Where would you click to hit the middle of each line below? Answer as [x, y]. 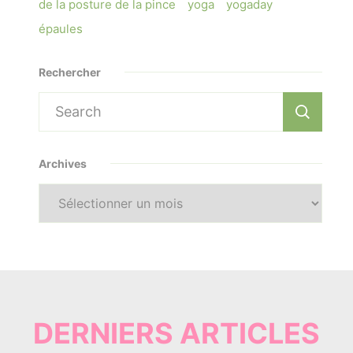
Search [61, 104]
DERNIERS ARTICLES [176, 333]
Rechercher [70, 72]
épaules [61, 29]
